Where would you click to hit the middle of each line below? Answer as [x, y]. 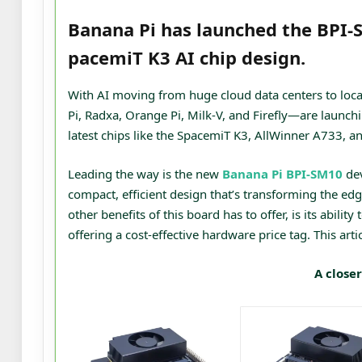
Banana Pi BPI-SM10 [282, 174]
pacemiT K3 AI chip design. [187, 57]
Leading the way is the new [145, 174]
